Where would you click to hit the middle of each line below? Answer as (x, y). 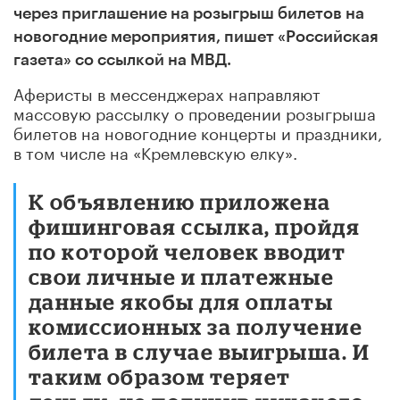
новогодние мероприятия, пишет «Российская (196, 36)
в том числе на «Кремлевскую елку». (155, 150)
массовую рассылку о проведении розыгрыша (195, 111)
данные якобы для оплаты (181, 301)
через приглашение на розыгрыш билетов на (189, 13)
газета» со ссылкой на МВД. (122, 59)
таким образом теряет (160, 376)
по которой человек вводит (187, 251)
